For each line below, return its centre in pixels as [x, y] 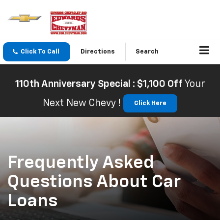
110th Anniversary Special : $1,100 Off [99, 84]
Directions [98, 52]
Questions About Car [94, 182]
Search [147, 52]
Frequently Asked [81, 163]
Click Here [150, 104]
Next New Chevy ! [82, 103]
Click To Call [40, 52]
